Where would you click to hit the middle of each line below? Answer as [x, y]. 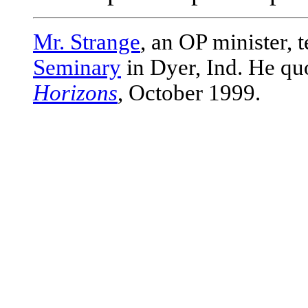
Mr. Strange [87, 42]
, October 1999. [189, 92]
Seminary [77, 67]
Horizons [75, 92]
